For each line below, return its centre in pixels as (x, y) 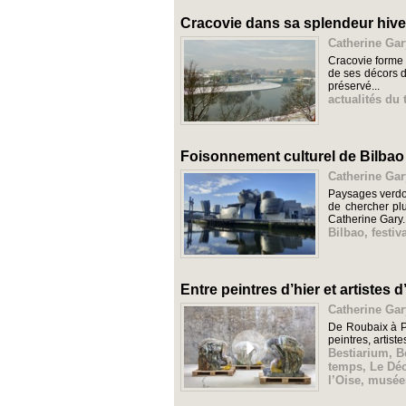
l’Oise (344, 381)
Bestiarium (358, 353)
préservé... (354, 87)
